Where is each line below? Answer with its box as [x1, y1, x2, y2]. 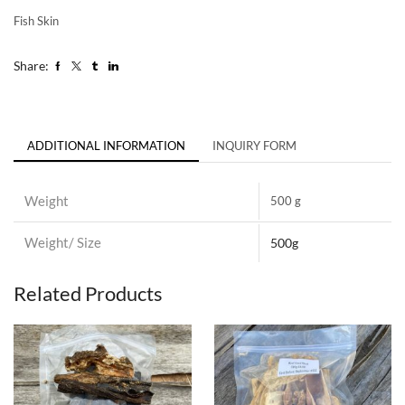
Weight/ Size [24, 233, 101, 250]
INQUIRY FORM [212, 137, 297, 153]
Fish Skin [14, 13, 59, 28]
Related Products [14, 280, 163, 306]
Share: [14, 57, 49, 73]
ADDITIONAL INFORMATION [27, 137, 185, 153]
